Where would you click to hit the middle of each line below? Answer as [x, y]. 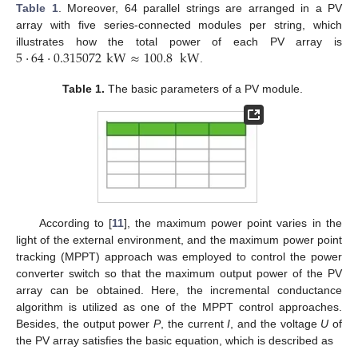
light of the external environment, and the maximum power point [179, 239]
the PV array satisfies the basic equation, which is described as [175, 340]
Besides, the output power [85, 323]
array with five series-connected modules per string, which [179, 24]
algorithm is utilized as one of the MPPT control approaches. [179, 306]
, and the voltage [276, 323]
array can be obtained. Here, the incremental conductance [179, 290]
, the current [194, 323]
